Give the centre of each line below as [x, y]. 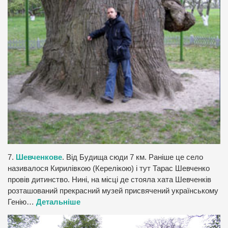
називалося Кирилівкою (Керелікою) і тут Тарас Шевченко [109, 168]
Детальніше [58, 202]
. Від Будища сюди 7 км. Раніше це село [133, 157]
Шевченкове [39, 157]
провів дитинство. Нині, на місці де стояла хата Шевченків [109, 179]
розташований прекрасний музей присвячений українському [113, 191]
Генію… [22, 202]
